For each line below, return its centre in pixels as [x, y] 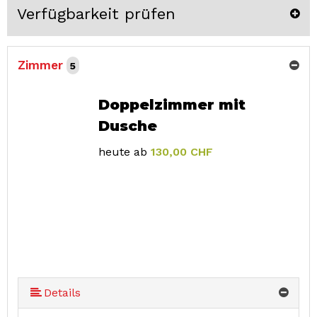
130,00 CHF [181, 152]
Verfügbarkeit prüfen [96, 14]
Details [63, 293]
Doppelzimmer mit [172, 105]
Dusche [127, 126]
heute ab [122, 152]
